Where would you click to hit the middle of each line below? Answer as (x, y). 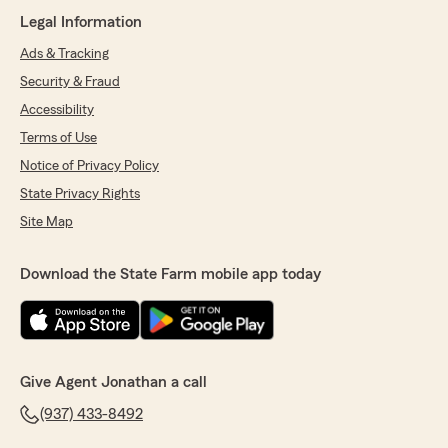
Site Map (46, 222)
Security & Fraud (70, 82)
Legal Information (81, 22)
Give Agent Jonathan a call (113, 382)
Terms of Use (58, 138)
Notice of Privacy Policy (89, 166)
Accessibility (57, 110)
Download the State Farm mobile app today (170, 274)
